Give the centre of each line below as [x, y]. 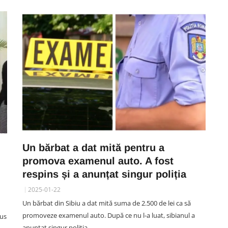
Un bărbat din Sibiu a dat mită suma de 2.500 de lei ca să [107, 203]
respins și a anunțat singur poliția [104, 174]
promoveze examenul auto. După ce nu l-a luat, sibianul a [109, 215]
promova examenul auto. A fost [98, 161]
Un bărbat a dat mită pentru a [93, 148]
